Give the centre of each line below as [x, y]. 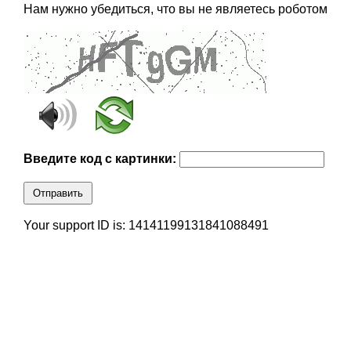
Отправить [58, 194]
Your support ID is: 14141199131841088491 [146, 226]
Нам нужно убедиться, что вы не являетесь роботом [175, 9]
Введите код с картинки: [101, 159]
